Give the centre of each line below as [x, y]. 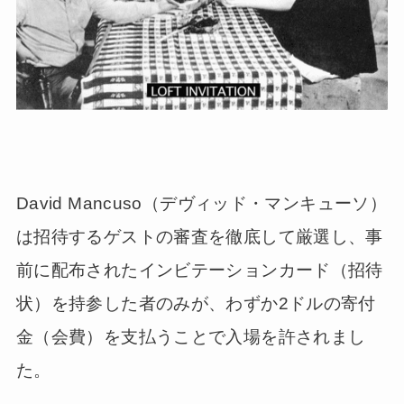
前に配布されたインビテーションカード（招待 [199, 270]
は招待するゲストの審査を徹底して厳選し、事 [199, 236]
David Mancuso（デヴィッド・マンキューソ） [202, 203]
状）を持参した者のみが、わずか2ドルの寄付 [196, 303]
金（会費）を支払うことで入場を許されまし [191, 336]
